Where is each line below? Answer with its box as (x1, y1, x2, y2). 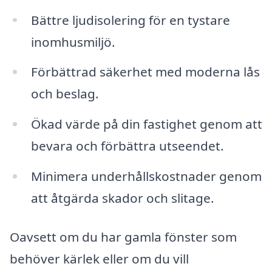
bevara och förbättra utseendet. (30, 137, 224, 155)
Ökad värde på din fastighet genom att (30, 115, 262, 133)
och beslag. (30, 85, 99, 103)
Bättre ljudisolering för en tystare (30, 11, 230, 29)
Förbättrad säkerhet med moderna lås (30, 63, 260, 81)
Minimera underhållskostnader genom (30, 168, 262, 185)
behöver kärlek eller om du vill (10, 250, 189, 267)
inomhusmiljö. (30, 33, 115, 50)
